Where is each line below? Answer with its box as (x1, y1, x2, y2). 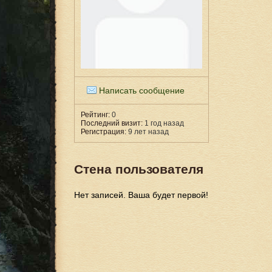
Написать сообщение (99, 86, 185, 95)
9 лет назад (126, 127, 169, 136)
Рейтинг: (81, 110, 110, 119)
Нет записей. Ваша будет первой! (74, 190, 208, 200)
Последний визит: (81, 119, 143, 127)
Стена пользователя (74, 162, 203, 177)
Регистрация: (81, 127, 126, 136)
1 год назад (143, 119, 184, 127)
